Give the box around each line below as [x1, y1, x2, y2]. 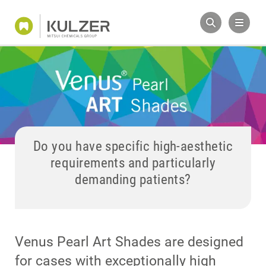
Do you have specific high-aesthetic [33, 138, 233, 154]
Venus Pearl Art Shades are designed [15, 234, 243, 250]
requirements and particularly [50, 155, 216, 171]
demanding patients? [75, 172, 191, 188]
